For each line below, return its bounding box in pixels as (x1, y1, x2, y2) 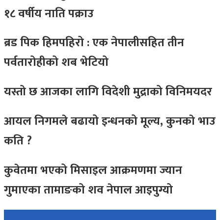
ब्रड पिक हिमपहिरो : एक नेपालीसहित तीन (4, 33, 184, 53)
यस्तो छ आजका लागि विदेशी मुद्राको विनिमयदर (4, 82, 212, 102)
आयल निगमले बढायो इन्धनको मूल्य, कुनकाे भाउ (4, 111, 216, 132)
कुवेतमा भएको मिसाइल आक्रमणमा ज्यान (4, 161, 182, 181)
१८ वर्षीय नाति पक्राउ (4, 3, 94, 24)
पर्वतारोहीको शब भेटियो (4, 53, 109, 73)
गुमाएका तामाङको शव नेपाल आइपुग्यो (4, 180, 173, 200)
